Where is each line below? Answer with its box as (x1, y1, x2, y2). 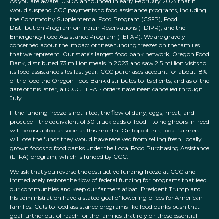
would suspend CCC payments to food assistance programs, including (10, 6, 206, 14)
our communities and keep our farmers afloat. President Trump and (10, 185, 201, 193)
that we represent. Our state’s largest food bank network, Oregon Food (10, 50, 209, 58)
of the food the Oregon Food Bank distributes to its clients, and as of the (10, 77, 209, 85)
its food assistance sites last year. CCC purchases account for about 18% (10, 68, 207, 76)
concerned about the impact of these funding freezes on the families (10, 42, 200, 49)
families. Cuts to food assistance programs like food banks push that (10, 203, 200, 211)
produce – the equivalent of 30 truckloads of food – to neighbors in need (10, 118, 209, 126)
